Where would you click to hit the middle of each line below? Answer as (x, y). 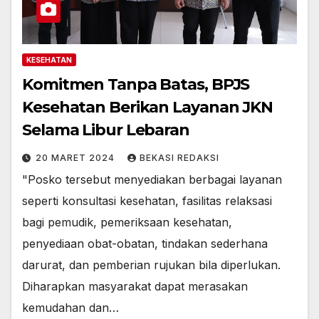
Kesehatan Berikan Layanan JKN (132, 107)
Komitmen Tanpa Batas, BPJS (136, 84)
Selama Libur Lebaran (106, 130)
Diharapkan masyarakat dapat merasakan (135, 286)
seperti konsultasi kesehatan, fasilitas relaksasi (147, 200)
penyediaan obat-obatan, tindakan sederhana (145, 243)
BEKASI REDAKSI (179, 157)
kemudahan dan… (70, 307)
